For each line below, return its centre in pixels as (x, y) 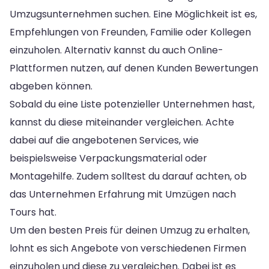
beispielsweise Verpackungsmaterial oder (108, 158)
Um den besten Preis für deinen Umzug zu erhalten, (130, 230)
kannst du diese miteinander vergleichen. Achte (122, 122)
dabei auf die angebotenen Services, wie (104, 140)
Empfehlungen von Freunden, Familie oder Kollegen (130, 32)
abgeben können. (51, 86)
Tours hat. (33, 212)
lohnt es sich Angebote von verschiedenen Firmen (128, 248)
